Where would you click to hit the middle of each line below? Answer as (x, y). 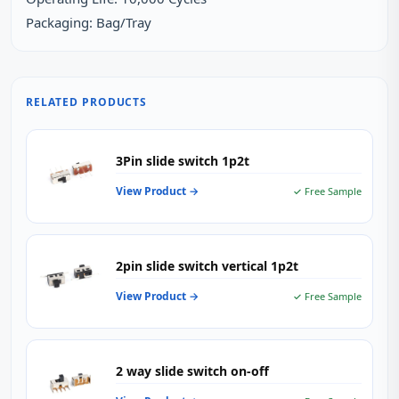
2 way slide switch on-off (192, 371)
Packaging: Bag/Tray (89, 22)
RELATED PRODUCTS (87, 102)
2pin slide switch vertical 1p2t (207, 266)
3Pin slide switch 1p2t (183, 161)
